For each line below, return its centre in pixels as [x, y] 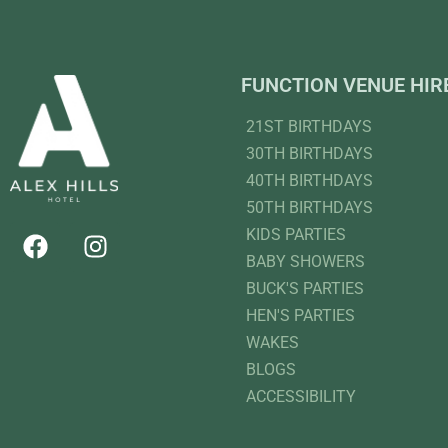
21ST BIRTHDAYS [308, 127]
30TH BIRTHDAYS [309, 154]
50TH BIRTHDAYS [309, 208]
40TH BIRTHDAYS [309, 181]
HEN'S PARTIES [300, 316]
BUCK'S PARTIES [304, 289]
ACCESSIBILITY [300, 397]
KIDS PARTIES [295, 235]
